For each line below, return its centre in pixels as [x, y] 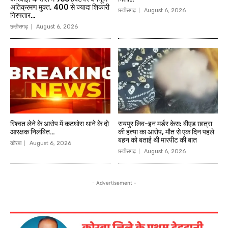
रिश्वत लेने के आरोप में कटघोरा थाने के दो [60, 124]
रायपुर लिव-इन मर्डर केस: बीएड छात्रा [165, 124]
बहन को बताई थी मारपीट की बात [157, 140]
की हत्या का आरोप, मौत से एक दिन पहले [166, 132]
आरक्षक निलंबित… [33, 132]
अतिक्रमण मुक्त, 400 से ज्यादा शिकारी [60, 7]
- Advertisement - [114, 183]
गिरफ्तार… [23, 15]
